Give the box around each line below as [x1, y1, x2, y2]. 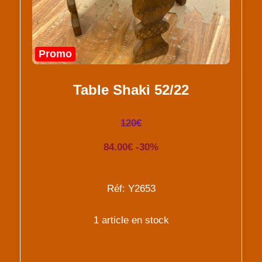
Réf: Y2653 [106, 182, 156, 194]
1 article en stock [93, 214, 169, 226]
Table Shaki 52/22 [73, 81, 189, 98]
